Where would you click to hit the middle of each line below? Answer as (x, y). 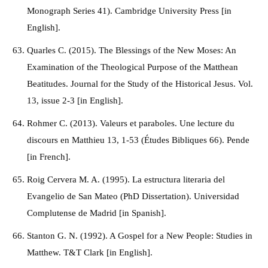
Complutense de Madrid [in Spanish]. (98, 213)
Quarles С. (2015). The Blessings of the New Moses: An (132, 50)
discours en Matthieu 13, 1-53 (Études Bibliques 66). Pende (138, 140)
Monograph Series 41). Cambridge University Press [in (129, 11)
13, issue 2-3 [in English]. (75, 100)
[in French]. (49, 157)
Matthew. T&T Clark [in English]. (90, 252)
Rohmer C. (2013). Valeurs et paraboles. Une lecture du (131, 123)
